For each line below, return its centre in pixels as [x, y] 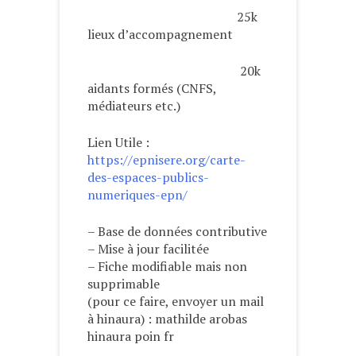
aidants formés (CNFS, [152, 88]
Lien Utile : [118, 142]
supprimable [124, 283]
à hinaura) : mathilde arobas [167, 318]
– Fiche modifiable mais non [167, 266]
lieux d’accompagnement [160, 34]
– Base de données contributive [177, 231]
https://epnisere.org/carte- [166, 159]
